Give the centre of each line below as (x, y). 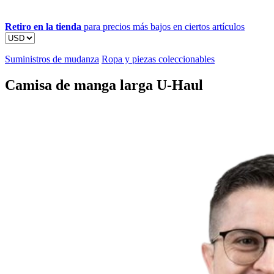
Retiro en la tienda (43, 26)
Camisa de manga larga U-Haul (104, 85)
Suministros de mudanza (52, 59)
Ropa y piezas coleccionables (158, 59)
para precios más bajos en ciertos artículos (163, 26)
